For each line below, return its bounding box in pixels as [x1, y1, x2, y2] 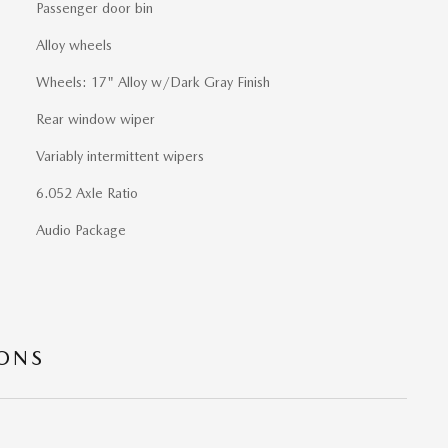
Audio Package [36, 221, 126, 238]
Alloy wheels [36, 36, 112, 53]
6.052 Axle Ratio [36, 184, 138, 201]
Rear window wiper [36, 110, 155, 127]
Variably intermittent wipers [36, 147, 204, 164]
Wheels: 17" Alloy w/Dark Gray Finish [36, 73, 270, 90]
